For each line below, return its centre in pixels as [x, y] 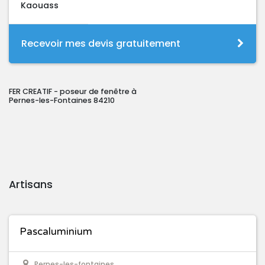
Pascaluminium [56, 232]
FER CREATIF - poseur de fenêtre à [73, 92]
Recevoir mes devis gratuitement [101, 44]
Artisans [31, 185]
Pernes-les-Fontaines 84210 [62, 101]
